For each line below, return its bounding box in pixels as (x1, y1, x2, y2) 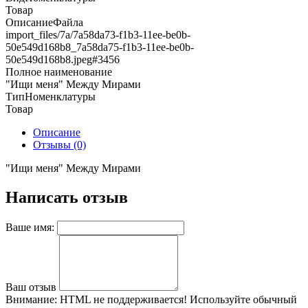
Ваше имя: (5, 221, 54, 233)
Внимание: (5, 293, 57, 305)
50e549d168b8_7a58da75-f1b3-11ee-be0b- (5, 41, 194, 53)
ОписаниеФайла (5, 16, 83, 28)
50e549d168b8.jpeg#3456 (5, 53, 120, 65)
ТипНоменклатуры (5, 90, 96, 102)
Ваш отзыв (5, 280, 56, 293)
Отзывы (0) (33, 138, 86, 151)
